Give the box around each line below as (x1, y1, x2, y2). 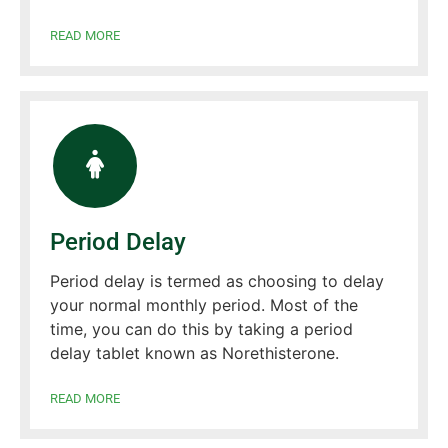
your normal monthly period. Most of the (50, 294, 358, 315)
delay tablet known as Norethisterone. (50, 342, 339, 363)
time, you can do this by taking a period (50, 318, 353, 339)
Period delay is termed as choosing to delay (50, 270, 384, 291)
